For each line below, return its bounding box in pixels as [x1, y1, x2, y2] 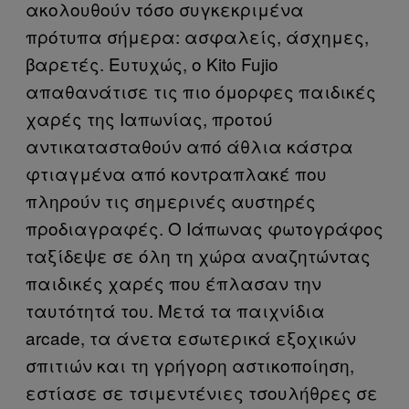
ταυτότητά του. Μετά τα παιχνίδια [26, 297, 325, 322]
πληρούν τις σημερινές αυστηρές [26, 187, 316, 213]
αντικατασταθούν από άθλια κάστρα [26, 132, 353, 158]
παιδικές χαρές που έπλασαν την [26, 269, 321, 295]
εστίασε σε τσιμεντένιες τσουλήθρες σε [26, 379, 378, 404]
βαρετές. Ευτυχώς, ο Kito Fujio [26, 50, 278, 76]
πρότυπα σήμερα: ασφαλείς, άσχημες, [26, 23, 369, 48]
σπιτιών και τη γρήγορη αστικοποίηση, [26, 351, 354, 377]
